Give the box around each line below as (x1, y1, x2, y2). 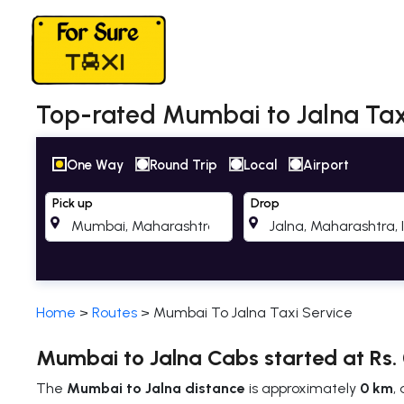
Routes (92, 304, 137, 321)
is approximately (245, 380, 360, 397)
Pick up (52, 196, 93, 211)
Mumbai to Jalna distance (67, 380, 245, 397)
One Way (67, 157, 124, 173)
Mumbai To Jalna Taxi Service (153, 304, 353, 321)
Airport (303, 157, 349, 173)
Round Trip (150, 157, 217, 173)
